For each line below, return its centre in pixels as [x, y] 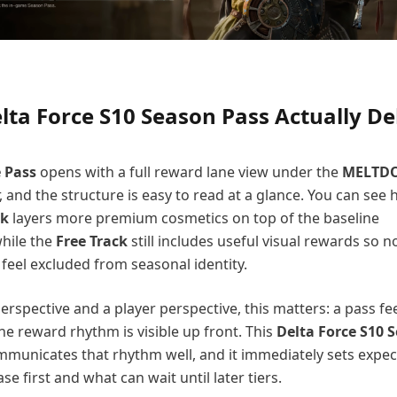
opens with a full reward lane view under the [189, 171]
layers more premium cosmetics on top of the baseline [194, 218]
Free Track [92, 241]
